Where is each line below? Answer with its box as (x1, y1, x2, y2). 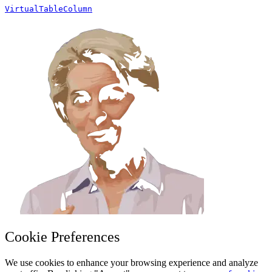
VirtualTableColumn (5, 4, 92, 14)
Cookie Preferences (5, 229, 120, 245)
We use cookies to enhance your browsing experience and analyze (5, 257, 258, 268)
